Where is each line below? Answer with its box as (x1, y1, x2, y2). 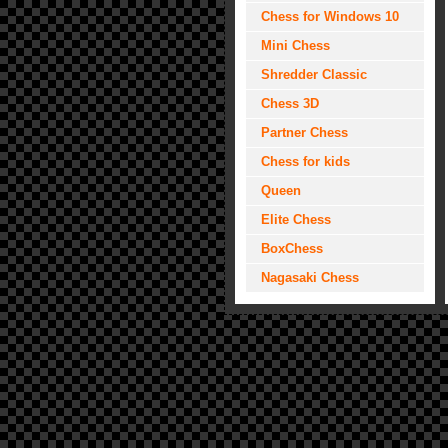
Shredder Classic (261, 67, 367, 82)
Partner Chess (261, 125, 348, 140)
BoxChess (261, 241, 323, 256)
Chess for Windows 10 (261, 9, 399, 24)
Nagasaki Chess (261, 270, 359, 285)
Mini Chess (261, 38, 330, 53)
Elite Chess (261, 212, 331, 227)
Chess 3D (261, 96, 319, 111)
